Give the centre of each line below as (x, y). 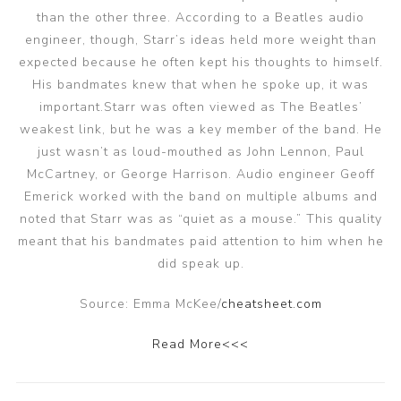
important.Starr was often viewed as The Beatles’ (200, 107)
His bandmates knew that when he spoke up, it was (200, 85)
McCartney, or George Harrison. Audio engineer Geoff (200, 174)
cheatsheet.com (271, 304)
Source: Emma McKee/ (150, 304)
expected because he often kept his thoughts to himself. (200, 62)
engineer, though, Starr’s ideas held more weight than (200, 40)
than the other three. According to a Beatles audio (200, 17)
